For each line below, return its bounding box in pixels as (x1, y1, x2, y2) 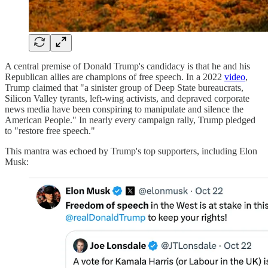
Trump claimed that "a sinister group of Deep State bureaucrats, (5, 82, 243, 93)
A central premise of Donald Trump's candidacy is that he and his (5, 60, 250, 71)
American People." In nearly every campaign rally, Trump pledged (5, 114, 255, 125)
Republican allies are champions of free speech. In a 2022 (5, 71, 224, 82)
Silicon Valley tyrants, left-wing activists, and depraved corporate (5, 93, 249, 103)
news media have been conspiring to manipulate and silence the (5, 103, 243, 114)
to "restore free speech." (5, 125, 98, 136)
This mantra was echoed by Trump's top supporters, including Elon (5, 145, 257, 156)
